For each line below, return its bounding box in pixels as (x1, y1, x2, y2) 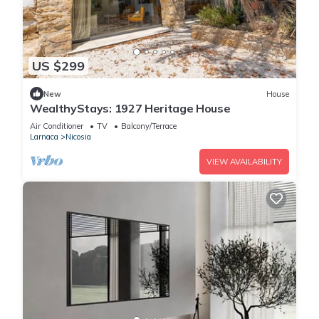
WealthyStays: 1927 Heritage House (30, 101, 231, 116)
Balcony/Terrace (121, 121, 177, 132)
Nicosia (66, 132, 91, 142)
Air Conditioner (30, 121, 83, 132)
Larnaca (30, 132, 58, 142)
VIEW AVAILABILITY (206, 157, 282, 167)
